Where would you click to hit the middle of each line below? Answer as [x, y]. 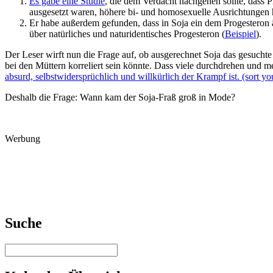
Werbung [23, 139]
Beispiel [240, 34]
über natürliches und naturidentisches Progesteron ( [127, 34]
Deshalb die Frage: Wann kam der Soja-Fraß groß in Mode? [120, 97]
